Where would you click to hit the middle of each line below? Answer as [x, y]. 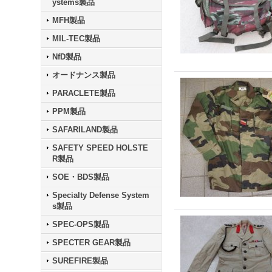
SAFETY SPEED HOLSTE [100, 148]
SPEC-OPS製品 [81, 224]
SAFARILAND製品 [85, 130]
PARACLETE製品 [84, 93]
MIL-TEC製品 [76, 39]
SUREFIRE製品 [80, 261]
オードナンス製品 [84, 75]
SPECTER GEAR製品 [92, 243]
